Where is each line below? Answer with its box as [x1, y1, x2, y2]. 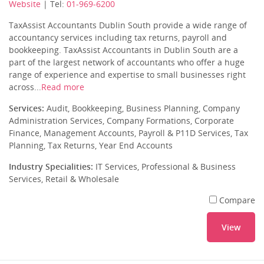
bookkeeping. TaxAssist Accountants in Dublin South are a [9, 44, 238, 55]
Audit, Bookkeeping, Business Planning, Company [44, 103, 240, 114]
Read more [41, 81, 84, 93]
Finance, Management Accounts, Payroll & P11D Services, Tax [9, 127, 248, 138]
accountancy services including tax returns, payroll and [9, 32, 227, 43]
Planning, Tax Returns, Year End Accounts [9, 140, 173, 151]
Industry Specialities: [9, 161, 93, 172]
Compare [219, 194, 255, 206]
